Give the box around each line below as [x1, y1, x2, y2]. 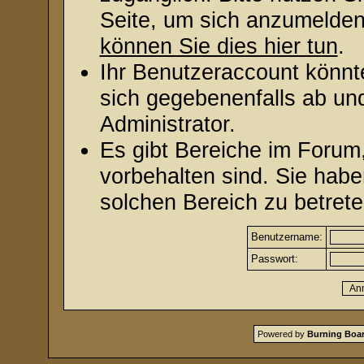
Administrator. [99, 111, 236, 136]
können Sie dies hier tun [99, 33, 338, 58]
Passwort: [251, 253, 298, 265]
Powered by [258, 329, 307, 339]
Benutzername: [251, 231, 323, 243]
